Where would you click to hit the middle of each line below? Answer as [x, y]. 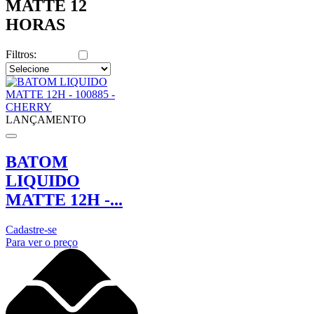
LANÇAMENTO [46, 120]
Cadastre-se [31, 229]
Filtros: [21, 55]
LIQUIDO [43, 181]
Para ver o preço [42, 242]
